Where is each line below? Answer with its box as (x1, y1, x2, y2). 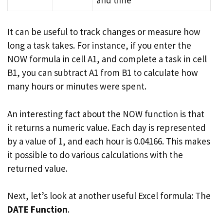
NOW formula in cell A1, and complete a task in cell (7, 53, 207, 65)
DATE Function (7, 203, 68, 215)
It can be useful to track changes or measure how (7, 26, 200, 37)
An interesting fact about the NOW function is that (7, 108, 204, 120)
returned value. (7, 162, 68, 174)
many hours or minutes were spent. (7, 80, 146, 92)
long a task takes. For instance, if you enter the (7, 39, 191, 51)
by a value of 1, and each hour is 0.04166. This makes (7, 135, 210, 147)
